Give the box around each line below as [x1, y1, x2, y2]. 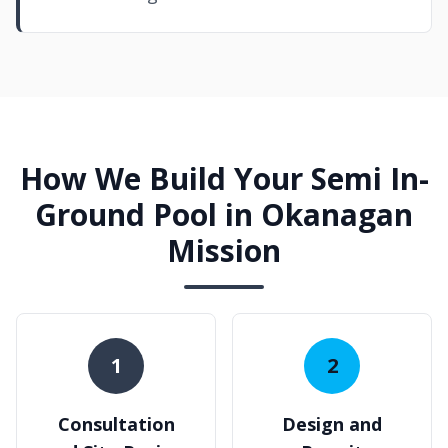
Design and [282, 412, 382, 436]
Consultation [57, 412, 175, 436]
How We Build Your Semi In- [19, 158, 429, 199]
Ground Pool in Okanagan [35, 194, 413, 235]
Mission [167, 230, 281, 271]
